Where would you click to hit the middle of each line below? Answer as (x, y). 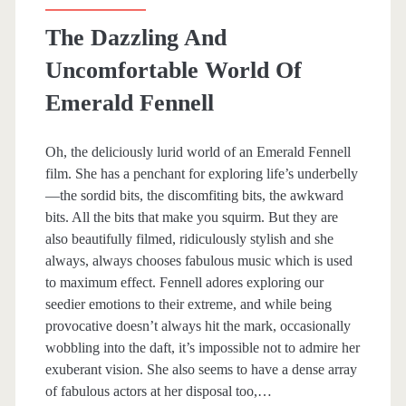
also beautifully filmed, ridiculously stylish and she (189, 238)
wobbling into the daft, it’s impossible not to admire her (202, 347)
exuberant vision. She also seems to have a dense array (201, 369)
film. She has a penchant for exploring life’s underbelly (201, 173)
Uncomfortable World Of (173, 70)
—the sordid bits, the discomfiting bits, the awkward (194, 195)
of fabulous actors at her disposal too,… (158, 391)
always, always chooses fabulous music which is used (198, 260)
